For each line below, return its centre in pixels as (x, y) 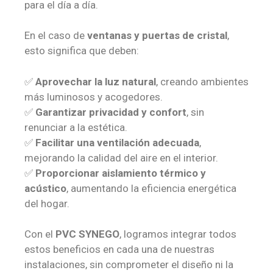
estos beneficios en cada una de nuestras (119, 250)
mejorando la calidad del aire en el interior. (121, 158)
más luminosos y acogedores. (94, 97)
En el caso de (56, 36)
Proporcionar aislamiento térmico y (121, 173)
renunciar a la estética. (76, 127)
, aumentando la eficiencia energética (151, 188)
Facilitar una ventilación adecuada (117, 142)
